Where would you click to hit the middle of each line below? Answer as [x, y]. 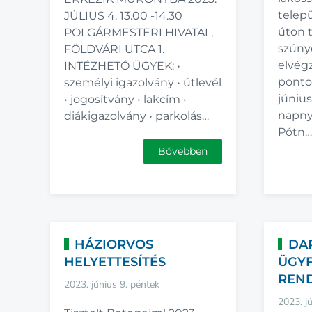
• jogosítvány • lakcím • [125, 99]
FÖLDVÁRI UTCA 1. [114, 49]
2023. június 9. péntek [112, 284]
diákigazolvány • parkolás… [136, 116]
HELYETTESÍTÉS [115, 262]
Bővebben [182, 151]
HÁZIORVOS [114, 244]
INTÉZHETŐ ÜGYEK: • [122, 66]
